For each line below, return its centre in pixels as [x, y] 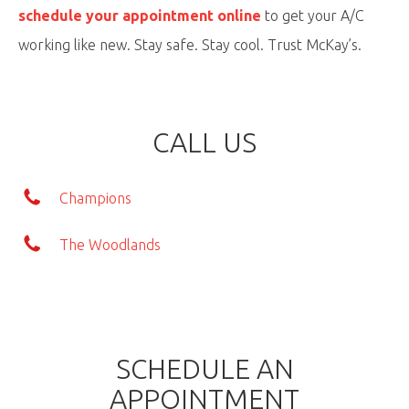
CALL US [204, 142]
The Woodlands [110, 245]
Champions [95, 198]
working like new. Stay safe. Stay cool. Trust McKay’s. [190, 45]
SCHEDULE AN [204, 369]
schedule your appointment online [140, 16]
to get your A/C [313, 16]
